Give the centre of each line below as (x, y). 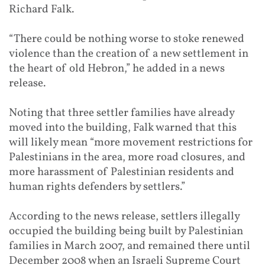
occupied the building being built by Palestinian (126, 231)
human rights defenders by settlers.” (97, 187)
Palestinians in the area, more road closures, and (127, 157)
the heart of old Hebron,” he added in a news (117, 68)
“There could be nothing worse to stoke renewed (127, 39)
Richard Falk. (41, 9)
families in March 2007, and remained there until (130, 246)
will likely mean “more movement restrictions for (131, 142)
